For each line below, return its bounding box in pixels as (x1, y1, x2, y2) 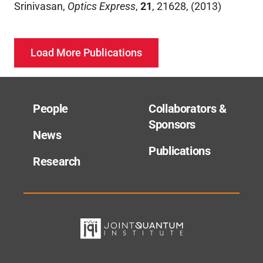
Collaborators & (149, 102, 227, 116)
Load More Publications (31, 46, 142, 59)
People (33, 102, 68, 116)
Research (33, 154, 80, 168)
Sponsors (149, 117, 195, 131)
